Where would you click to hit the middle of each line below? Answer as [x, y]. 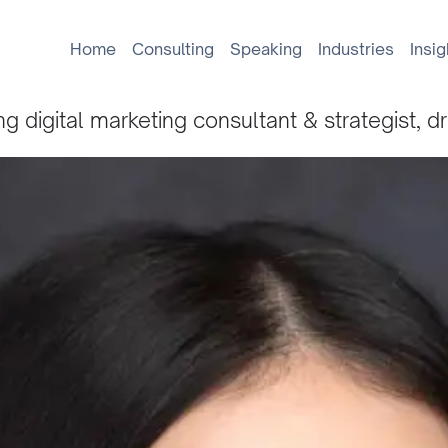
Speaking [265, 49]
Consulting [172, 49]
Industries [355, 49]
